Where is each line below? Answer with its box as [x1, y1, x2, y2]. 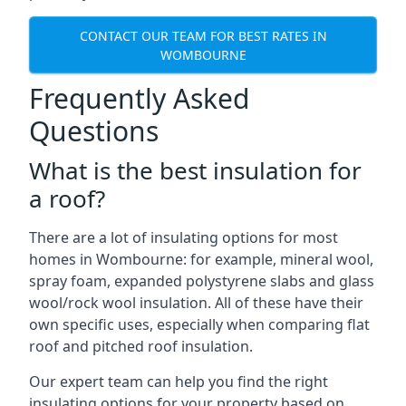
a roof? [29, 182, 105, 215]
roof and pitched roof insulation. [29, 336, 253, 356]
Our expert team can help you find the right [29, 372, 328, 391]
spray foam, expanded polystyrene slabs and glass [29, 271, 374, 291]
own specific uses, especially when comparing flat [29, 314, 370, 334]
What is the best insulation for [29, 154, 362, 187]
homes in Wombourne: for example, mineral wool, [29, 249, 373, 269]
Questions [29, 112, 159, 150]
